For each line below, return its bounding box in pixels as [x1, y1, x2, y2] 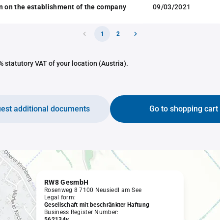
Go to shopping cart [149, 104, 218, 113]
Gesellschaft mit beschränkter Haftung [44, 201, 150, 208]
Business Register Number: [44, 209, 119, 216]
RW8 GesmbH [44, 178, 89, 186]
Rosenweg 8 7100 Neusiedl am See [44, 187, 142, 193]
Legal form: [44, 194, 76, 201]
